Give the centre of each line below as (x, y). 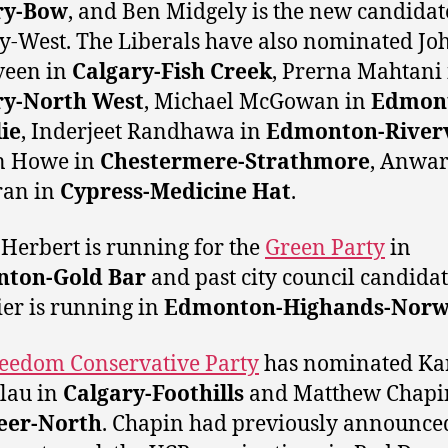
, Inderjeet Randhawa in (143, 132)
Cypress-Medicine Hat (175, 192)
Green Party (325, 248)
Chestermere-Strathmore (235, 162)
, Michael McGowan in (257, 102)
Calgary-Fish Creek (172, 72)
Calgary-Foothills (153, 395)
